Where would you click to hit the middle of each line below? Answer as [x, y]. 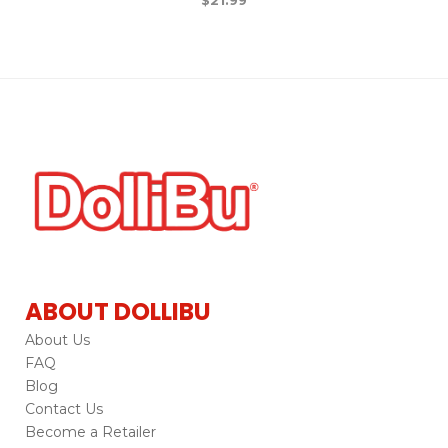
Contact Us [64, 408]
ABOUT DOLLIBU [118, 311]
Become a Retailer [90, 431]
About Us [57, 339]
